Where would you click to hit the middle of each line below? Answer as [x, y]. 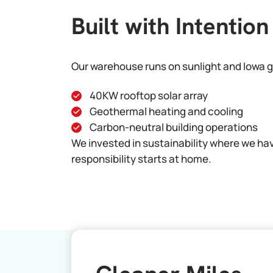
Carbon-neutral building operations [174, 127]
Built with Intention [170, 26]
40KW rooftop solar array [149, 95]
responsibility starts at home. [141, 159]
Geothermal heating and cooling [166, 111]
